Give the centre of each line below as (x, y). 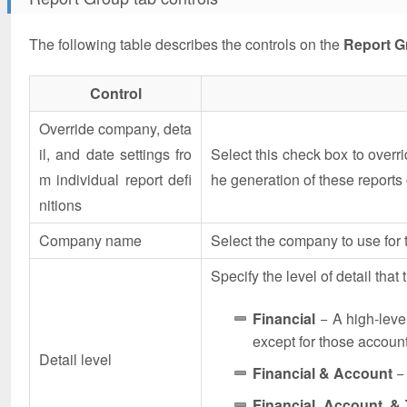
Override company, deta (115, 128)
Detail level (75, 359)
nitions (60, 204)
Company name (90, 240)
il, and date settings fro (115, 154)
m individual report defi (115, 179)
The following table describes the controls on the (186, 44)
